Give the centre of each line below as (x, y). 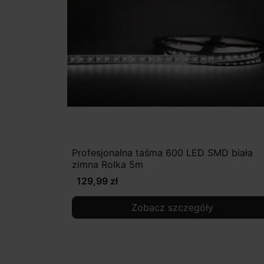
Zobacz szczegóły (172, 208)
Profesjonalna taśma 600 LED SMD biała (162, 153)
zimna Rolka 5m (108, 165)
